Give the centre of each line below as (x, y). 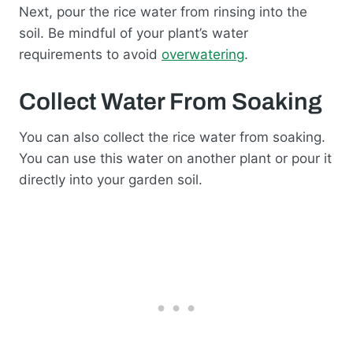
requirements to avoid (90, 55)
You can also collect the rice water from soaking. (172, 137)
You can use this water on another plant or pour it (175, 159)
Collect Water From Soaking (171, 102)
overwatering (203, 55)
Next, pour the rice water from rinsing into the (163, 12)
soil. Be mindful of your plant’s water (134, 33)
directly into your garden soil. (111, 180)
